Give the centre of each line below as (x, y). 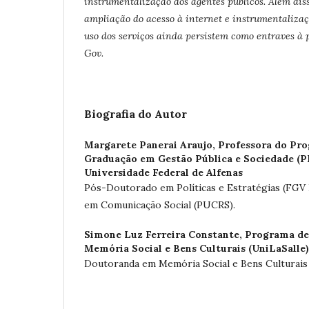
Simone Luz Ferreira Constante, (165, 235)
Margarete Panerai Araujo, (151, 145)
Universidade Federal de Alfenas (163, 172)
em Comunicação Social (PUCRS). (162, 205)
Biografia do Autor (136, 114)
